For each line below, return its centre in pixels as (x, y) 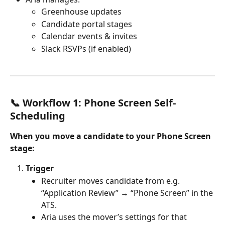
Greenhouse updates (81, 12)
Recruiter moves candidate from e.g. (111, 181)
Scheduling (38, 116)
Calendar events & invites (89, 36)
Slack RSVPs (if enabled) (86, 48)
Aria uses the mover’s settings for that (115, 217)
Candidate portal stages (87, 24)
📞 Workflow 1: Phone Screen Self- (93, 103)
